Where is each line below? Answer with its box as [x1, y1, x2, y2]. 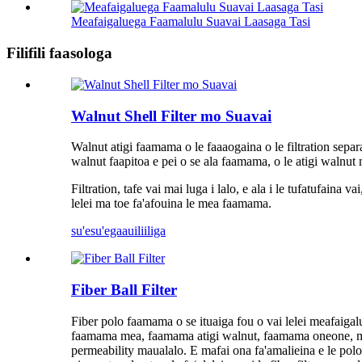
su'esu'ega [71, 224, 122, 238]
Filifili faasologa [6, 44, 112, 62]
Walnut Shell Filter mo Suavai [71, 107, 271, 124]
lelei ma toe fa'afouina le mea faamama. [71, 196, 271, 211]
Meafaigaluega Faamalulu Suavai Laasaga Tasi [71, 15, 310, 29]
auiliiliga [122, 224, 166, 238]
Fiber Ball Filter [71, 280, 177, 298]
